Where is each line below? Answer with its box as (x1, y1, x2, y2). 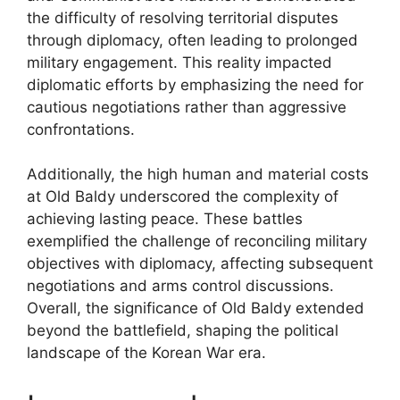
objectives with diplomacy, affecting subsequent (27, 254, 373, 272)
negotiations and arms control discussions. (27, 277, 334, 295)
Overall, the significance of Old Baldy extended (27, 299, 364, 317)
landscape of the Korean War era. (27, 344, 266, 362)
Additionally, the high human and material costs (27, 165, 369, 183)
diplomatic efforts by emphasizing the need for (27, 75, 363, 94)
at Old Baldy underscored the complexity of (27, 187, 338, 205)
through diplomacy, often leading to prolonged (27, 30, 358, 49)
